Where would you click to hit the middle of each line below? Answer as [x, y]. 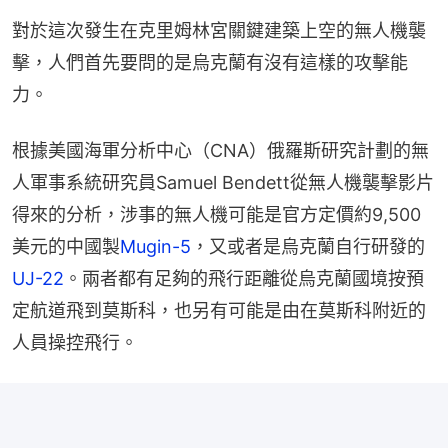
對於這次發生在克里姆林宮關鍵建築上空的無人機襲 [219, 30]
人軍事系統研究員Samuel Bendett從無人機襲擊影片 [223, 182]
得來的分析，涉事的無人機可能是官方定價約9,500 [216, 214]
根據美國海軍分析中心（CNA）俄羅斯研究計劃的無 [220, 150]
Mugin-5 [155, 246]
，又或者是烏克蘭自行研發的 [308, 246]
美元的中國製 [66, 246]
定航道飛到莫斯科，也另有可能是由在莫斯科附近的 [219, 310]
